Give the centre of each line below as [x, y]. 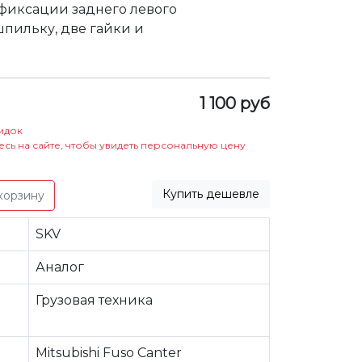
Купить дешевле [211, 194]
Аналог [60, 267]
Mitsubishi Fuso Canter [109, 353]
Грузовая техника [94, 300]
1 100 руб [235, 103]
